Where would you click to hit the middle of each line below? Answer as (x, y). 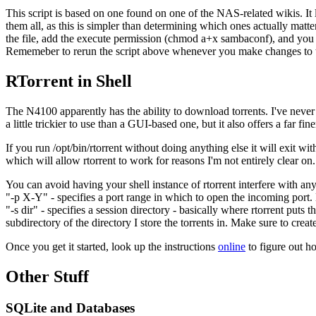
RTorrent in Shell (69, 81)
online (232, 246)
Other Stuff (47, 276)
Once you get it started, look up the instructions (112, 246)
